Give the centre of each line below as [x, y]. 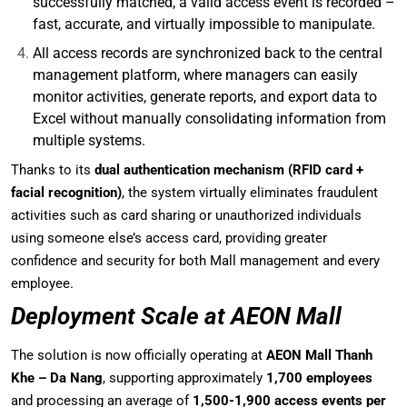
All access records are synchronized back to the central [208, 53]
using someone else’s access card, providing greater [169, 238]
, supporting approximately [184, 378]
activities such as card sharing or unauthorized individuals [186, 215]
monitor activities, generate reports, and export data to [205, 97]
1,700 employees [319, 378]
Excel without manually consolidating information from [209, 119]
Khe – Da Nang [57, 378]
